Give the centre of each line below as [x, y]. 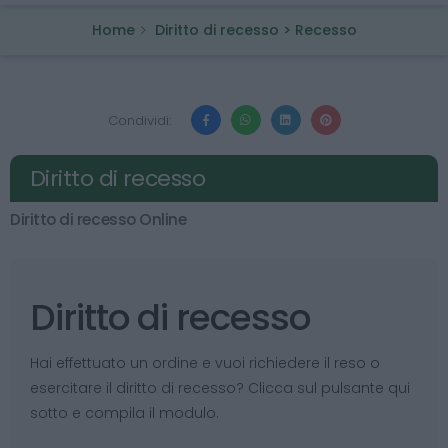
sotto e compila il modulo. [124, 413]
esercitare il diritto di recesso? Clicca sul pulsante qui [220, 388]
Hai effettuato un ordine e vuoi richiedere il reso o [205, 363]
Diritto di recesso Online [98, 219]
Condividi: [139, 120]
